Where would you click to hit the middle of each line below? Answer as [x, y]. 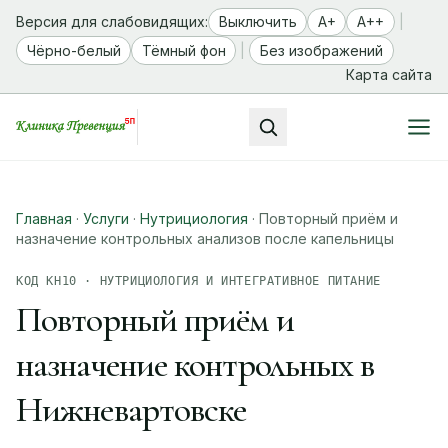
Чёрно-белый [73, 50]
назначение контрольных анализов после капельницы [205, 238]
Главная [44, 218]
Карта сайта [389, 74]
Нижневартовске [131, 409]
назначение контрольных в [195, 364]
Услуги [106, 218]
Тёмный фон [183, 50]
